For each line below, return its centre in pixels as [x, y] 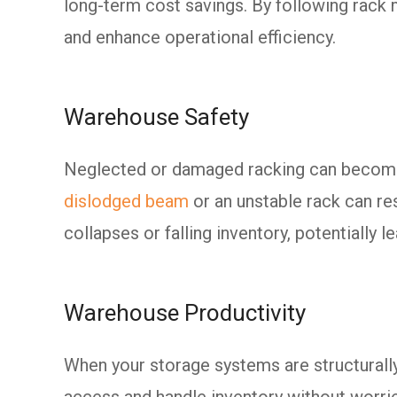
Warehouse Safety [156, 117]
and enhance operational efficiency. [202, 37]
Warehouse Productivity [185, 312]
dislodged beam [126, 201]
